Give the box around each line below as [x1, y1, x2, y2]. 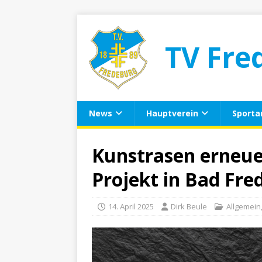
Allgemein [226, 201, 261, 212]
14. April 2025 [108, 201, 154, 212]
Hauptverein [146, 108, 198, 119]
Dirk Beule [171, 201, 207, 212]
